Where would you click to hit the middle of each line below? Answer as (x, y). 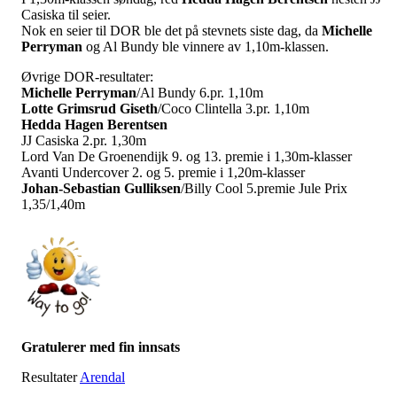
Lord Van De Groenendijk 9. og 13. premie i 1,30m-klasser (187, 157)
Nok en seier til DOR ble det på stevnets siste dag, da (171, 31)
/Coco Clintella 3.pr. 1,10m (234, 109)
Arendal (102, 377)
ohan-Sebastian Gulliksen (105, 189)
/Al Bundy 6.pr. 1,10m (200, 93)
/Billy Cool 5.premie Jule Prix (264, 189)
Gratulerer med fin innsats (101, 346)
